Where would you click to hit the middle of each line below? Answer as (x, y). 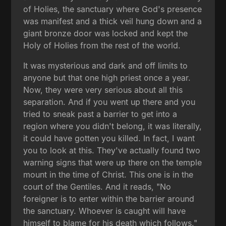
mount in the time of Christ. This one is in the (108, 174)
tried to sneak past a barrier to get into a (100, 114)
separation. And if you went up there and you (109, 102)
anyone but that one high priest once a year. (107, 77)
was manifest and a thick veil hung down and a (113, 21)
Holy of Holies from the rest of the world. (102, 45)
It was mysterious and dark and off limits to (106, 65)
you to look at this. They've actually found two (112, 150)
